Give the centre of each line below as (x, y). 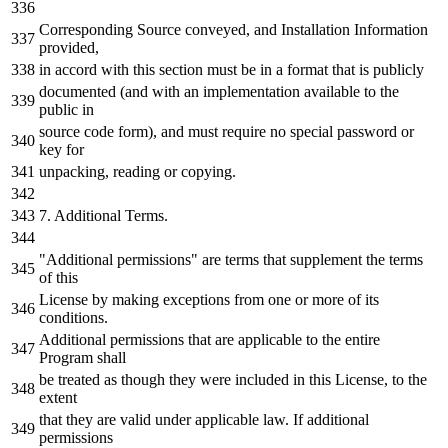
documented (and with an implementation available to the (219, 91)
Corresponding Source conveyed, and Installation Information (233, 29)
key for (61, 149)
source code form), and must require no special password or (226, 131)
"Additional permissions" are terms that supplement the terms (231, 259)
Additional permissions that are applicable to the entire (209, 339)
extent (58, 397)
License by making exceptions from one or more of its (209, 299)
